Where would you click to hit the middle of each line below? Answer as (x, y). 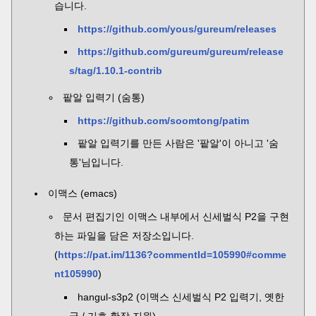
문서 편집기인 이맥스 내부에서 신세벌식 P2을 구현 (176, 217)
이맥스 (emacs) (83, 193)
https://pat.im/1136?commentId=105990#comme (172, 255)
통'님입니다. (96, 162)
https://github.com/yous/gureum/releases (177, 29)
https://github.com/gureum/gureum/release (181, 51)
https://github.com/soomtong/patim (163, 121)
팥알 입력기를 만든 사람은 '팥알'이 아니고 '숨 (178, 143)
